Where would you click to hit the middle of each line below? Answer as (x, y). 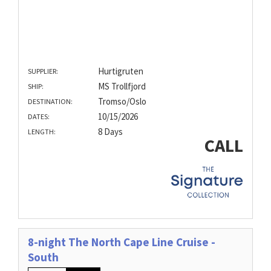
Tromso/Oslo (122, 102)
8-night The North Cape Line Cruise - (122, 242)
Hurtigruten (120, 71)
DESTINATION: (50, 102)
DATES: (39, 117)
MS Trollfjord (122, 87)
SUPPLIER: (43, 71)
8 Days (110, 132)
